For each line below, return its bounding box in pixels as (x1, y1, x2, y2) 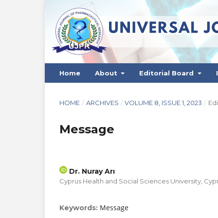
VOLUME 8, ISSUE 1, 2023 (125, 98, 202, 107)
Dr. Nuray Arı (67, 166, 115, 176)
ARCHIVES (86, 98, 119, 107)
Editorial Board (139, 69, 196, 77)
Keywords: (59, 203, 100, 212)
